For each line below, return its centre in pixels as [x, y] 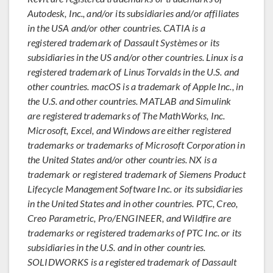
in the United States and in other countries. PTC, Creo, [133, 203]
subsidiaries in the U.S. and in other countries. [117, 247]
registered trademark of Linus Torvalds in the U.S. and [133, 72]
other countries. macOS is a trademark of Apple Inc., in [136, 86]
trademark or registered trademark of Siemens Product [136, 174]
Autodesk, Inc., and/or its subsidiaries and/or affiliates [133, 13]
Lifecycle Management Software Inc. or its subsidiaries [135, 189]
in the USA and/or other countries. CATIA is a [116, 28]
